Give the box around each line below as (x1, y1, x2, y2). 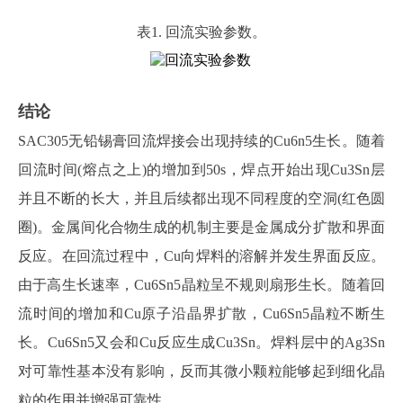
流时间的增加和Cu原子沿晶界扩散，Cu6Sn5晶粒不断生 (18, 306, 385, 321)
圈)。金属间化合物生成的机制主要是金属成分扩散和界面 (18, 219, 385, 235)
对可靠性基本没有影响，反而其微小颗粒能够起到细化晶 (18, 363, 385, 379)
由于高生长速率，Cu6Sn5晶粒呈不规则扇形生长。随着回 (18, 277, 385, 292)
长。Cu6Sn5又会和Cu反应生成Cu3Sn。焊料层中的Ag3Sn (18, 335, 385, 350)
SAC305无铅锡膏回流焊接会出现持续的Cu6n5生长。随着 (18, 133, 385, 148)
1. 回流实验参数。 (151, 24, 266, 40)
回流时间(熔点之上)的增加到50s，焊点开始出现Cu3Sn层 (18, 162, 385, 177)
